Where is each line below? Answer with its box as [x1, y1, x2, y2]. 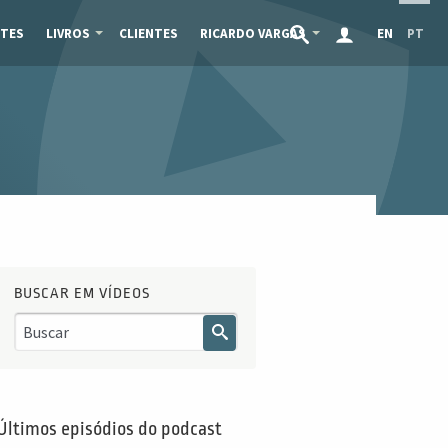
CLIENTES [118, 24, 178, 42]
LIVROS [45, 24, 90, 42]
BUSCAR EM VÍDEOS [13, 285, 150, 303]
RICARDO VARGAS [199, 24, 306, 42]
